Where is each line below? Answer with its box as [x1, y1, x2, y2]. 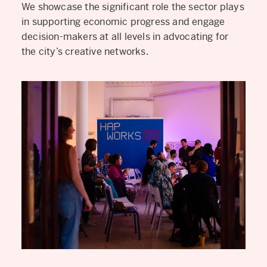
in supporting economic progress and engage [21, 15, 225, 28]
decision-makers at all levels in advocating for [21, 30, 229, 43]
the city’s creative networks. [21, 45, 148, 58]
